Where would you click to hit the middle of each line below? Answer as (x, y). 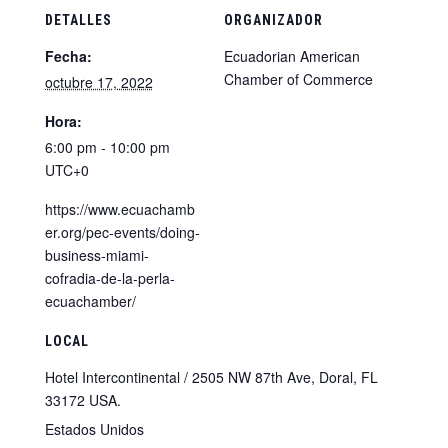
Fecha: (68, 56)
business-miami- (96, 255)
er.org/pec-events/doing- (122, 232)
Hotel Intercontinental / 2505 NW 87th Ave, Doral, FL (211, 377)
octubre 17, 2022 (98, 82)
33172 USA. (82, 400)
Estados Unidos (94, 429)
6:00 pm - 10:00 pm (107, 147)
